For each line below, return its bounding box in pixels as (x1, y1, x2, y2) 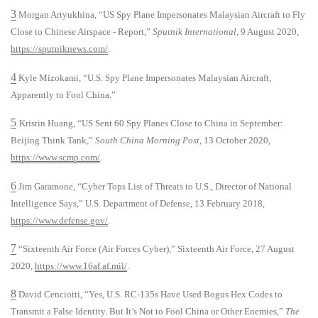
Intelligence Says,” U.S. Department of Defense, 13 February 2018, (11, 197, 265, 209)
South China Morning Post (95, 135, 199, 146)
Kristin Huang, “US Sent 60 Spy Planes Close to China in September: (19, 118, 283, 129)
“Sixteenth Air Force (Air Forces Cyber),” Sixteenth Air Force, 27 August (16, 243, 295, 254)
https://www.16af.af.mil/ (35, 260, 127, 271)
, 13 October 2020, (199, 135, 270, 146)
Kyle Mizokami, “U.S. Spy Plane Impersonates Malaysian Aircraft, (16, 72, 271, 83)
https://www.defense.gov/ (11, 214, 108, 226)
